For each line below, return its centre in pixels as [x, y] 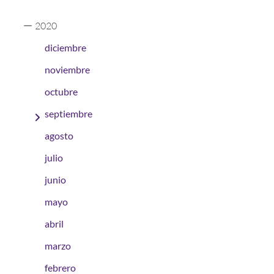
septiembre [68, 114]
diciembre [65, 48]
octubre [61, 92]
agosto [59, 136]
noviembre [67, 70]
